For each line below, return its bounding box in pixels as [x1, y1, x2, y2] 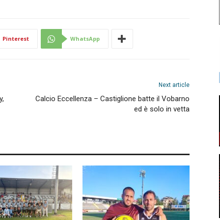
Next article [159, 82, 190, 88]
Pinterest [2, 35, 29, 42]
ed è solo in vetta [134, 105, 190, 113]
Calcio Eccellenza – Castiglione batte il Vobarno [35, 94, 190, 103]
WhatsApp [70, 35, 100, 42]
